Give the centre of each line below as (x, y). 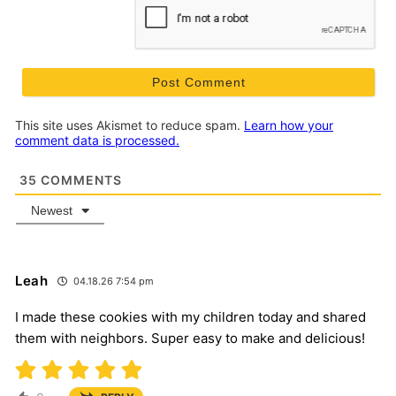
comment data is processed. (97, 141)
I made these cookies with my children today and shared (190, 317)
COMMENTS (80, 180)
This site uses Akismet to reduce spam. (129, 126)
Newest (52, 211)
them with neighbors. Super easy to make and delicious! (190, 339)
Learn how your (289, 126)
